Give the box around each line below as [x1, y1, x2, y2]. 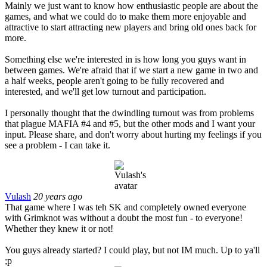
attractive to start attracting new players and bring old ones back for [5, 21, 256, 32]
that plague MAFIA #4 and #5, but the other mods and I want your [5, 118, 255, 129]
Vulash [5, 191, 31, 201]
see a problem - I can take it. [5, 139, 110, 150]
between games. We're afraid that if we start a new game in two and [5, 64, 258, 75]
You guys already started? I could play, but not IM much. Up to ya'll [5, 244, 260, 255]
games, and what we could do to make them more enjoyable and [5, 11, 246, 21]
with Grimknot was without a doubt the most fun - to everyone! [5, 212, 243, 223]
